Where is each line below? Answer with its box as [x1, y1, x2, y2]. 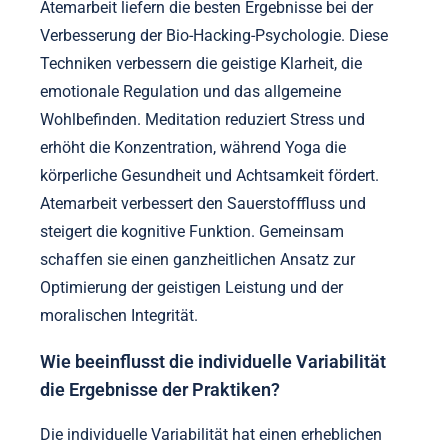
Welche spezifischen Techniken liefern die [40, 70, 379, 91]
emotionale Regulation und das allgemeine [40, 256, 341, 276]
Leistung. [40, 25, 105, 45]
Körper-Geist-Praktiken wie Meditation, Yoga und [40, 144, 378, 164]
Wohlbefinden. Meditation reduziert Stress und [40, 284, 365, 304]
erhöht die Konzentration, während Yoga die [40, 312, 346, 332]
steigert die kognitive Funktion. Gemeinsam [40, 396, 344, 416]
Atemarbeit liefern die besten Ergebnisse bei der [40, 172, 373, 192]
